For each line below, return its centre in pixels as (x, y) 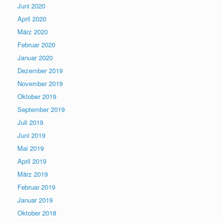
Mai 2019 (31, 148)
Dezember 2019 (40, 70)
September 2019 (41, 109)
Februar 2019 (36, 187)
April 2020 (32, 19)
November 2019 (40, 83)
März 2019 (33, 174)
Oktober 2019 (37, 96)
